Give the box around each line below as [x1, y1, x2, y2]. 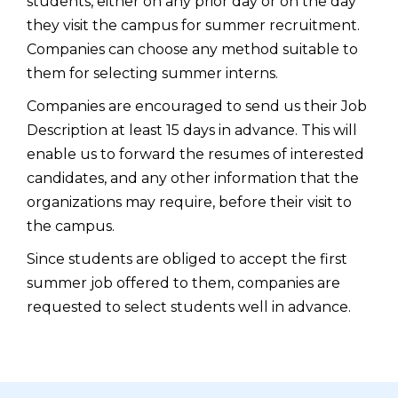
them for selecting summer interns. [27, 65, 278, 83]
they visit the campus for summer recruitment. [27, 17, 360, 35]
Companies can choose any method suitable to [27, 41, 358, 59]
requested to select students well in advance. [27, 298, 351, 316]
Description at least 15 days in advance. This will [27, 122, 357, 139]
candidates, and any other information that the [27, 170, 359, 187]
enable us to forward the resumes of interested [27, 146, 364, 163]
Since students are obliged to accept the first [27, 251, 347, 268]
